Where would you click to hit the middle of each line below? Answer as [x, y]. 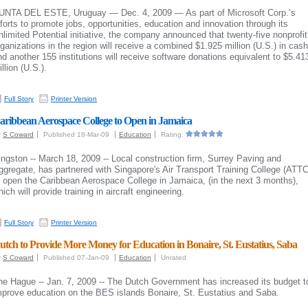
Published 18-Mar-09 [77, 134]
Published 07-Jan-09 [77, 257]
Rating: [173, 134]
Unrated [174, 257]
